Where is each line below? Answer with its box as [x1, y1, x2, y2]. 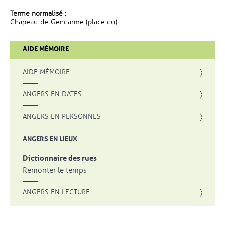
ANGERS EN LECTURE [23, 188, 90, 196]
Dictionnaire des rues [23, 154, 97, 163]
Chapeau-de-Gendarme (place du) [10, 18, 117, 26]
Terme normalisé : [10, 9, 66, 18]
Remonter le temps [23, 166, 87, 175]
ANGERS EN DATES [23, 90, 82, 98]
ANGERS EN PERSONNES [23, 112, 101, 121]
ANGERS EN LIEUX [23, 134, 77, 143]
